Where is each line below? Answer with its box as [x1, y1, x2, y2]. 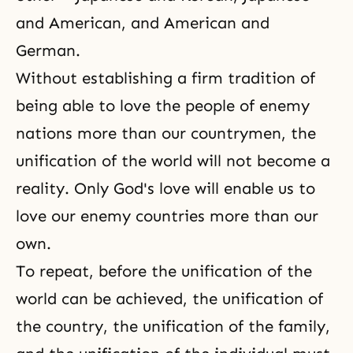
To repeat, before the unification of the [16, 262, 312, 281]
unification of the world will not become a [16, 151, 330, 170]
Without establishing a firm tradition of [16, 69, 315, 87]
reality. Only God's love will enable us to [16, 179, 315, 198]
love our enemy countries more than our [16, 206, 318, 225]
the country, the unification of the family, [16, 317, 330, 336]
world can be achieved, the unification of [16, 289, 323, 308]
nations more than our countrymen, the [16, 124, 316, 143]
